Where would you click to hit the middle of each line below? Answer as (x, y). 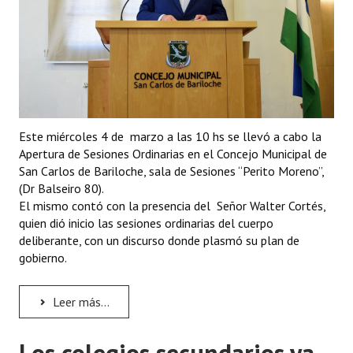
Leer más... (80, 301)
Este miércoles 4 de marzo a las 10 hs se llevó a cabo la (170, 136)
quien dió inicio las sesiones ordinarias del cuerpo (146, 223)
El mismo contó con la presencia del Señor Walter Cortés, (172, 205)
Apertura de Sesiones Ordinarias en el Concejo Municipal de (173, 153)
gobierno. (43, 257)
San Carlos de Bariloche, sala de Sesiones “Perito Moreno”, (171, 171)
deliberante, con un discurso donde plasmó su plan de (159, 240)
